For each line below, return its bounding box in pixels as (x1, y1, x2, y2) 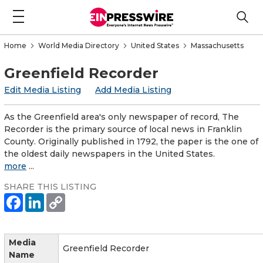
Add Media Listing (95, 84, 171, 95)
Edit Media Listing (4, 84, 81, 95)
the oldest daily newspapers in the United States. (4, 148, 215, 159)
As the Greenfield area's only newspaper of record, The (4, 111, 239, 122)
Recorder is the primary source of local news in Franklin (4, 123, 242, 134)
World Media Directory (38, 41, 119, 50)
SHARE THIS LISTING (4, 181, 96, 192)
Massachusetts (191, 41, 244, 50)
